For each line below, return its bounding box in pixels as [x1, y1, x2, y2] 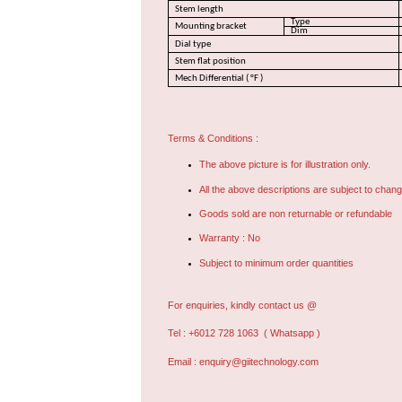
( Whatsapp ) [264, 328, 320, 339]
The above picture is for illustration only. [199, 159, 371, 170]
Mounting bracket [175, 21, 248, 31]
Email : [168, 355, 199, 367]
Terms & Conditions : [168, 133, 261, 144]
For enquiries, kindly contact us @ [168, 300, 319, 311]
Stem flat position [175, 56, 247, 66]
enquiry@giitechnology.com [199, 355, 319, 367]
